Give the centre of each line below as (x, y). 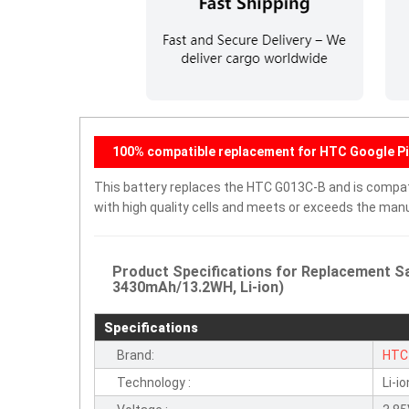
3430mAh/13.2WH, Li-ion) (198, 287)
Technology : (154, 383)
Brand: (136, 355)
